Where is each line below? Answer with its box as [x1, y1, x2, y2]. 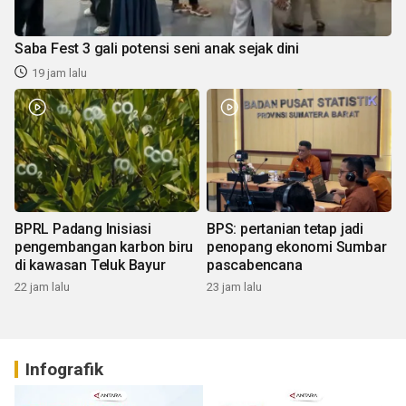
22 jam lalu [14, 279, 70, 294]
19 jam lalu [32, 65, 87, 80]
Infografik [25, 358, 103, 380]
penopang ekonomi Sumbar [207, 237, 387, 256]
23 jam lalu [207, 279, 262, 294]
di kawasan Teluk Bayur [14, 256, 166, 274]
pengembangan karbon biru [14, 237, 194, 256]
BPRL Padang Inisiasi [14, 219, 151, 237]
